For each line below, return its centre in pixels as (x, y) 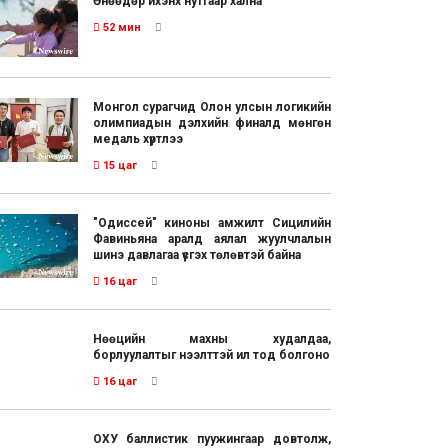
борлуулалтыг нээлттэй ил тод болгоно (211, 354)
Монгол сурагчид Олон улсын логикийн (211, 106)
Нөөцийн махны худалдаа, (211, 338)
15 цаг (118, 165)
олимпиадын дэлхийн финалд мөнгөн (211, 122)
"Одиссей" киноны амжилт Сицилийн (211, 222)
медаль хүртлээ (137, 138)
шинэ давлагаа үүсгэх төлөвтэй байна (196, 254)
